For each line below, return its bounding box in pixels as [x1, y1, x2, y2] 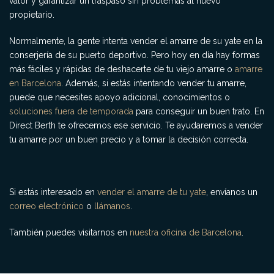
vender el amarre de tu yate [97, 187, 206, 197]
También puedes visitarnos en [9, 228, 130, 237]
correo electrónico [9, 201, 84, 211]
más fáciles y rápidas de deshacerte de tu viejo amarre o [9, 64, 235, 74]
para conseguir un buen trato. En [133, 106, 264, 116]
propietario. [9, 10, 54, 20]
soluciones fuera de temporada [9, 106, 133, 116]
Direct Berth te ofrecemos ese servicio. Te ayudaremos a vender [9, 120, 263, 130]
